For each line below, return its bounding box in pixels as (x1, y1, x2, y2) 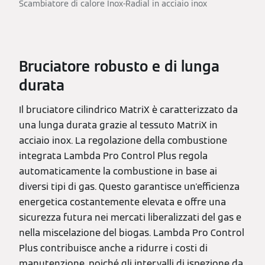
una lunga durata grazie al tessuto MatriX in (19, 119, 218, 132)
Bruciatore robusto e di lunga (19, 57, 219, 76)
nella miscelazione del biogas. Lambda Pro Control (19, 227, 244, 240)
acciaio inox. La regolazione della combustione (19, 134, 227, 147)
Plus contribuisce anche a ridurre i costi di (19, 242, 208, 255)
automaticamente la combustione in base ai (19, 165, 217, 178)
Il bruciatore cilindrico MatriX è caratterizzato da (19, 104, 238, 117)
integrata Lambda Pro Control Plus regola (19, 150, 208, 163)
